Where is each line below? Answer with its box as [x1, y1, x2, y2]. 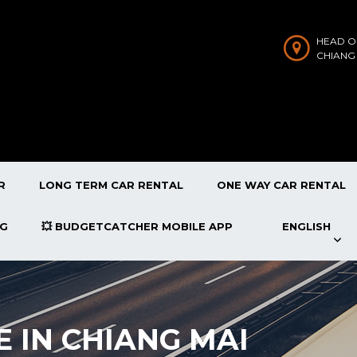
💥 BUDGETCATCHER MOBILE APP [41, 220, 233, 233]
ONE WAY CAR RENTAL [217, 178, 346, 191]
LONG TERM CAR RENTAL [39, 178, 183, 191]
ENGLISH [281, 220, 331, 233]
